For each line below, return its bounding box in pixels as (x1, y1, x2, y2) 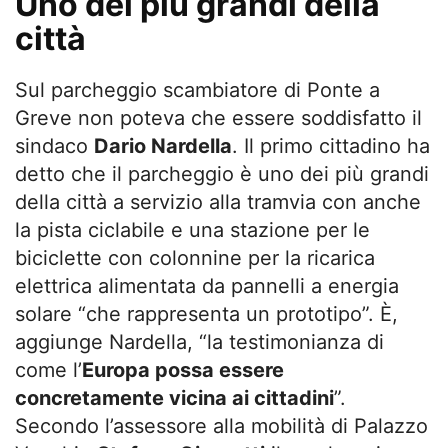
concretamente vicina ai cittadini (15, 386, 334, 411)
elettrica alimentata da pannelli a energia (15, 274, 399, 299)
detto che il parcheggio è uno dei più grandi (15, 162, 429, 187)
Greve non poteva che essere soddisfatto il (15, 106, 422, 131)
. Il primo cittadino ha (232, 134, 430, 159)
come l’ (15, 358, 82, 383)
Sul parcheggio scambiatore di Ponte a (15, 78, 380, 103)
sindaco (15, 134, 94, 159)
